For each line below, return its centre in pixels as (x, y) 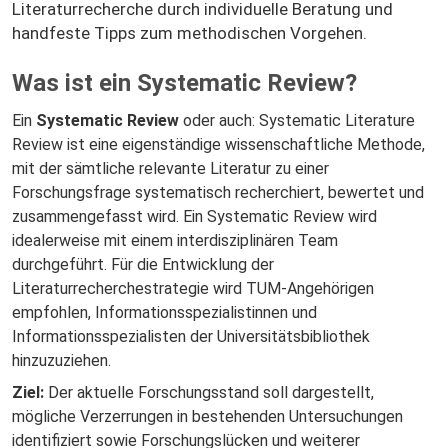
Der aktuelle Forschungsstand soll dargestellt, (209, 392)
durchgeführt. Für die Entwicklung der (143, 264)
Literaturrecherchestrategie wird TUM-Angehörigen (193, 288)
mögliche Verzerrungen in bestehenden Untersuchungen (207, 416)
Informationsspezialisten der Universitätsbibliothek (191, 336)
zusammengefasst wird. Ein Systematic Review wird (194, 216)
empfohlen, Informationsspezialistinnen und (164, 312)
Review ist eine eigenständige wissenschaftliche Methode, (218, 144)
